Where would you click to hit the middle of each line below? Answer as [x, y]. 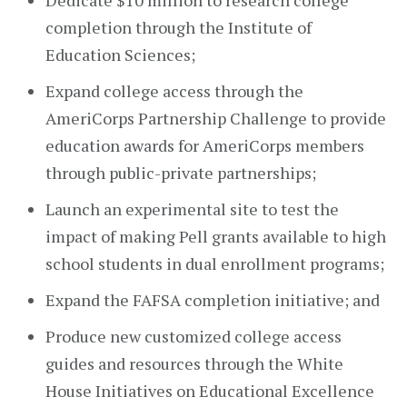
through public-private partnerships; [181, 173]
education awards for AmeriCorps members [205, 145]
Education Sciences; [120, 55]
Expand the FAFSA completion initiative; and [213, 300]
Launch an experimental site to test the [192, 209]
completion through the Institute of [179, 27]
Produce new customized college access [194, 336]
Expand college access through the [174, 91]
